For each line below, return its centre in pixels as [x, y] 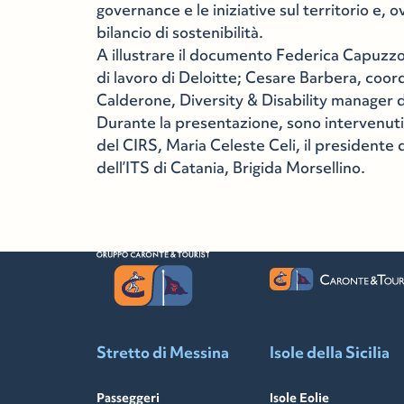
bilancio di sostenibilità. [180, 32]
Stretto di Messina [163, 353]
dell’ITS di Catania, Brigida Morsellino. [231, 168]
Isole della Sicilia [329, 353]
